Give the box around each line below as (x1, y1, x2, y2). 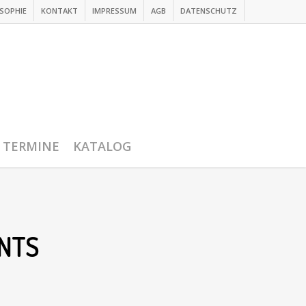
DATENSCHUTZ (180, 5, 237, 16)
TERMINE (3, 138, 59, 154)
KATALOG (73, 138, 131, 154)
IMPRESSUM (92, 5, 137, 16)
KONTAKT (41, 5, 78, 16)
